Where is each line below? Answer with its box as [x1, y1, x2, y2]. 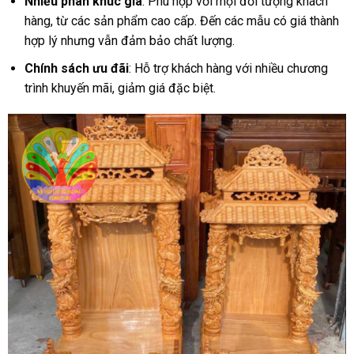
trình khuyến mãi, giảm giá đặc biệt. [24, 80, 216, 96]
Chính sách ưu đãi [24, 60, 129, 76]
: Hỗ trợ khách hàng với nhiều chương [128, 60, 328, 76]
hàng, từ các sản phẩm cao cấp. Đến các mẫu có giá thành [24, 13, 339, 28]
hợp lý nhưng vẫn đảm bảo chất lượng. [24, 32, 235, 48]
